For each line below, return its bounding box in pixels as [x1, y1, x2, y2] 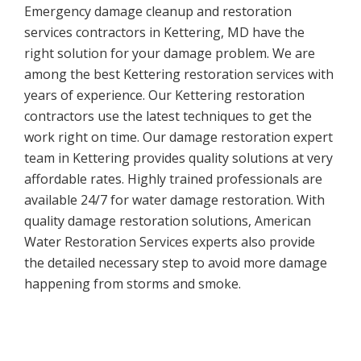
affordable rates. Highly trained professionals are [24, 170, 322, 189]
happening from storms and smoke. [24, 275, 241, 293]
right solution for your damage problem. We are [24, 44, 315, 63]
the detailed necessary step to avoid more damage [24, 254, 327, 272]
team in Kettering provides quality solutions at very [24, 149, 333, 168]
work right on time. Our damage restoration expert [24, 128, 333, 147]
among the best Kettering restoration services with [24, 65, 334, 84]
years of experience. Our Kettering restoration [24, 86, 305, 105]
